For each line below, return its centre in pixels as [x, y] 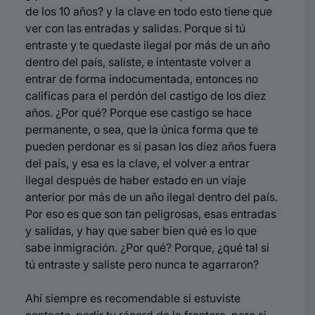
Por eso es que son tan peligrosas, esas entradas [151, 214]
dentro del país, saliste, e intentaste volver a [138, 62]
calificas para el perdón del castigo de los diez [146, 96]
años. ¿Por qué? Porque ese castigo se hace [139, 112]
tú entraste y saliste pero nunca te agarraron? [142, 264]
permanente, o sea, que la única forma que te [142, 129]
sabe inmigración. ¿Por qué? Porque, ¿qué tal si [147, 247]
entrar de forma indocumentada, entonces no [142, 79]
